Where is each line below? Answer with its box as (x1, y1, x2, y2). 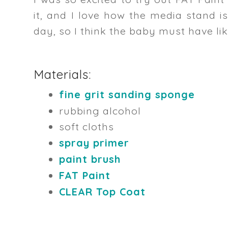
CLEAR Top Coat (59, 185, 146, 198)
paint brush (59, 153, 121, 166)
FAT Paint (59, 169, 110, 182)
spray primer (59, 136, 129, 150)
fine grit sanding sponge (59, 88, 195, 101)
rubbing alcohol (59, 104, 141, 117)
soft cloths (59, 120, 114, 133)
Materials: (34, 66, 92, 82)
